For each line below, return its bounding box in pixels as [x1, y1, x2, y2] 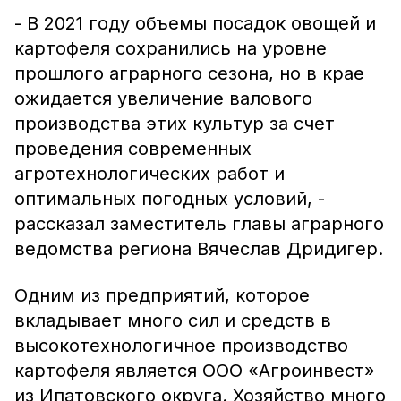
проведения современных [14, 138, 252, 159]
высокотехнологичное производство [14, 335, 348, 356]
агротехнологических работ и [14, 163, 285, 184]
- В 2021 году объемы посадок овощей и [14, 13, 376, 34]
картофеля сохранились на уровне [14, 38, 327, 59]
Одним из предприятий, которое [14, 285, 310, 306]
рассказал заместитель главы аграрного [14, 213, 384, 235]
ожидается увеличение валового [14, 88, 312, 109]
